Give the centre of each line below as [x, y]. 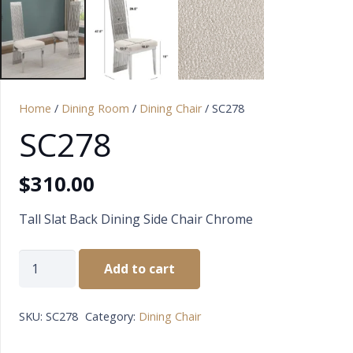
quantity [43, 282]
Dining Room [95, 109]
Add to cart [139, 268]
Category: [111, 316]
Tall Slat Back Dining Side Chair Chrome [136, 219]
